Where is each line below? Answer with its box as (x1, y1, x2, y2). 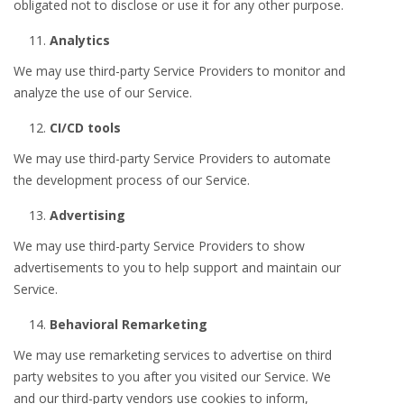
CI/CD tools (50, 119, 121, 136)
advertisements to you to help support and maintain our (14, 259, 341, 276)
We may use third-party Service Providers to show (14, 237, 305, 254)
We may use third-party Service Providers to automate (14, 150, 331, 167)
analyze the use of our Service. (14, 84, 192, 101)
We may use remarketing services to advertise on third (14, 346, 332, 363)
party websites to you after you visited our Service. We (14, 368, 331, 385)
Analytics (50, 32, 110, 49)
